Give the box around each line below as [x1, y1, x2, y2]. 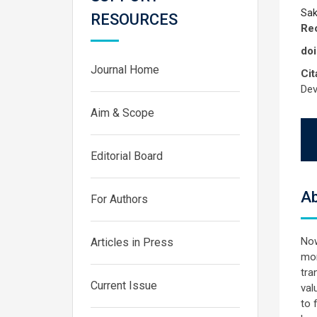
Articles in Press [91, 236, 173, 249]
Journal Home [91, 63, 159, 76]
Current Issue [91, 279, 157, 292]
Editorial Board [91, 149, 163, 163]
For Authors [91, 192, 148, 206]
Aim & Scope [91, 106, 154, 120]
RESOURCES [91, 11, 178, 28]
